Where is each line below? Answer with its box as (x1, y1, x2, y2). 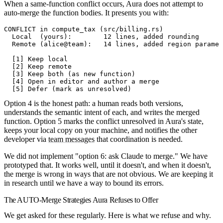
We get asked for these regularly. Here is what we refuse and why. (4, 211, 211, 220)
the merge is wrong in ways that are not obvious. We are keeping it (4, 169, 213, 178)
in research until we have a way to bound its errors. (4, 178, 164, 187)
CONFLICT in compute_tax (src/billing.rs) (4, 25, 163, 33)
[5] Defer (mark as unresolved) (4, 85, 131, 93)
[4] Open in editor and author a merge (4, 77, 159, 85)
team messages (48, 134, 95, 143)
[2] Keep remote (4, 62, 72, 70)
